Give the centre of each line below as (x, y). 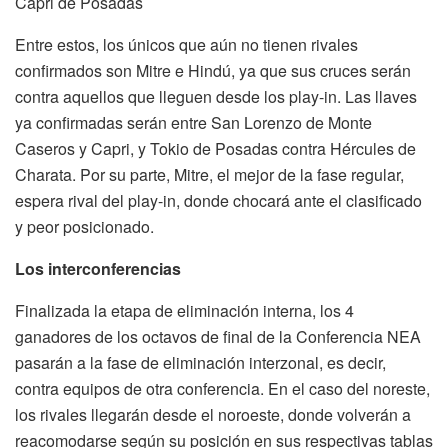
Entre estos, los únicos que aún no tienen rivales (186, 44)
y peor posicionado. (84, 226)
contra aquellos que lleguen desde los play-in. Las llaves (216, 96)
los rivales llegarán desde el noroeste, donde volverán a (213, 414)
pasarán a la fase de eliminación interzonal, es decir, (200, 362)
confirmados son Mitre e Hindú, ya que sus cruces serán (213, 70)
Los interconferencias (98, 268)
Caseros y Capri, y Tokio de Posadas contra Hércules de (215, 148)
